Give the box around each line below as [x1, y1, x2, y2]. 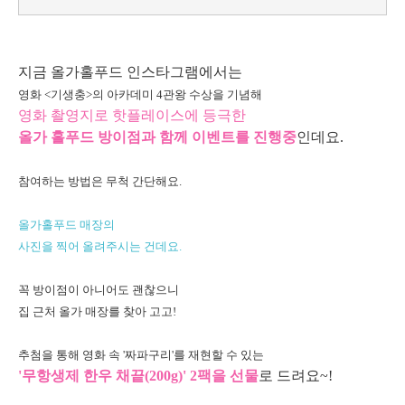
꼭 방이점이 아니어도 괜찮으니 [18, 283, 179, 297]
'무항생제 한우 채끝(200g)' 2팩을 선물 [18, 368, 259, 384]
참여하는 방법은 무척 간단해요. [18, 174, 182, 189]
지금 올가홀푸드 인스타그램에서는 [18, 64, 242, 80]
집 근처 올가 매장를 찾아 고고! [18, 305, 176, 319]
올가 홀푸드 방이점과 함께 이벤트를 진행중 [18, 129, 297, 146]
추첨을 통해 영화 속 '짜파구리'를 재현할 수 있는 [18, 348, 264, 363]
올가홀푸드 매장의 [18, 218, 115, 232]
